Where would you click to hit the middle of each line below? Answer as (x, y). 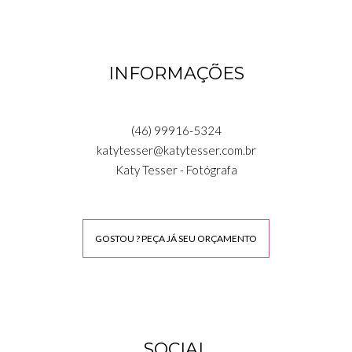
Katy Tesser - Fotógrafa (176, 169)
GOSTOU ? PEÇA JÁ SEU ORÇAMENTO (176, 238)
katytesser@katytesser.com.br (176, 150)
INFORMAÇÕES (176, 73)
